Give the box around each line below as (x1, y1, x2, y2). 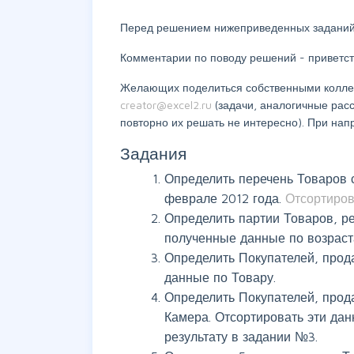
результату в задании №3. (164, 330, 318, 344)
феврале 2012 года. (164, 191, 285, 205)
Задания (120, 144, 186, 163)
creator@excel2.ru (120, 98, 215, 111)
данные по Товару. (164, 270, 276, 284)
